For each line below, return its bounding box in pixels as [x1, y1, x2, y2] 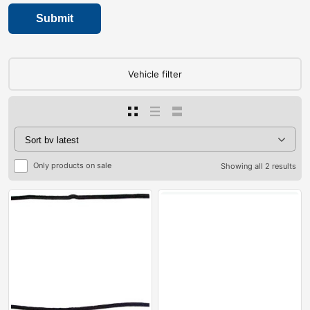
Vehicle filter [128, 68, 182, 80]
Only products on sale [33, 161, 111, 171]
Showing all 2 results [221, 161, 296, 171]
